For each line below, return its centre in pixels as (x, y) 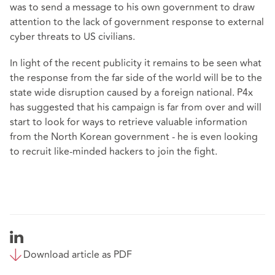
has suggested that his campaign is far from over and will (136, 108)
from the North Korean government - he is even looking (134, 137)
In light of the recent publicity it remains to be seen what (136, 64)
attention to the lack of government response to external (137, 22)
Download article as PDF (78, 254)
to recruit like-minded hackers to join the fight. (114, 152)
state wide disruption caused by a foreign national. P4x (131, 93)
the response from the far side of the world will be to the (136, 78)
